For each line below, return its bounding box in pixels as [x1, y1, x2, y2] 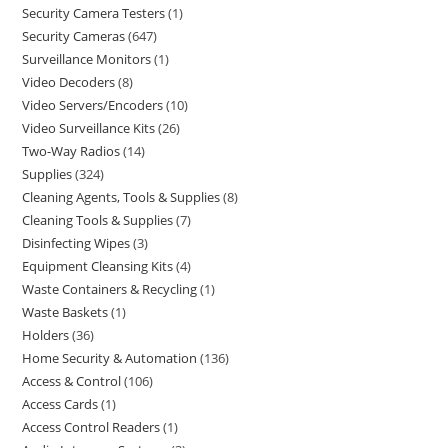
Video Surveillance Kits [22, 119, 156, 137]
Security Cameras [22, 27, 126, 45]
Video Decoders [22, 73, 116, 91]
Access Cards [22, 395, 99, 413]
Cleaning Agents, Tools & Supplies [22, 188, 221, 206]
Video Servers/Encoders [22, 96, 164, 114]
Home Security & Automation [22, 349, 198, 367]
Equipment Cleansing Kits [22, 257, 174, 275]
